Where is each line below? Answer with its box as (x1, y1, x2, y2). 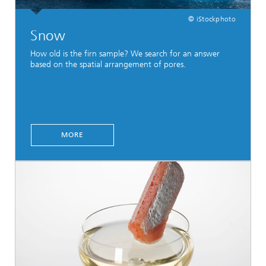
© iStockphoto (188, 14, 236, 23)
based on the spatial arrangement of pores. (30, 59, 186, 69)
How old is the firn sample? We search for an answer (30, 48, 220, 59)
